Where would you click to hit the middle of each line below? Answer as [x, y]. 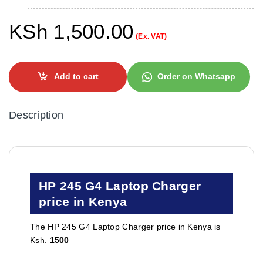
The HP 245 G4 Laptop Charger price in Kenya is [125, 226]
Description [36, 115]
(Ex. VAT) [150, 36]
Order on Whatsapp [197, 77]
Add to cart [76, 77]
